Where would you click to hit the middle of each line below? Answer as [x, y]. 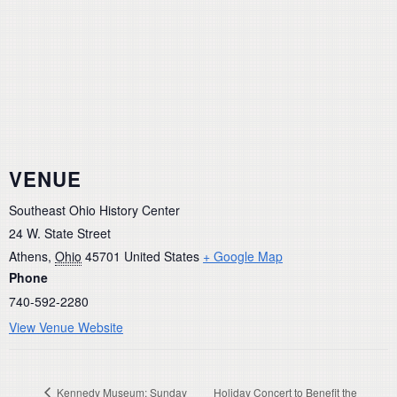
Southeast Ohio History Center [94, 210]
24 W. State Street [60, 234]
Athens [28, 257]
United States [162, 257]
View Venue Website [66, 327]
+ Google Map [243, 257]
